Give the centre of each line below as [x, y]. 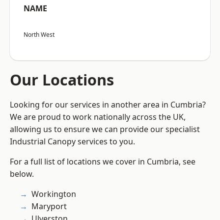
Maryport [49, 206]
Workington [54, 194]
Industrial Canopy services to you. [72, 142]
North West [39, 35]
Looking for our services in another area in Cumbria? [108, 105]
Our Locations [62, 80]
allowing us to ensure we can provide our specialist [105, 129]
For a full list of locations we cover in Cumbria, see [103, 162]
